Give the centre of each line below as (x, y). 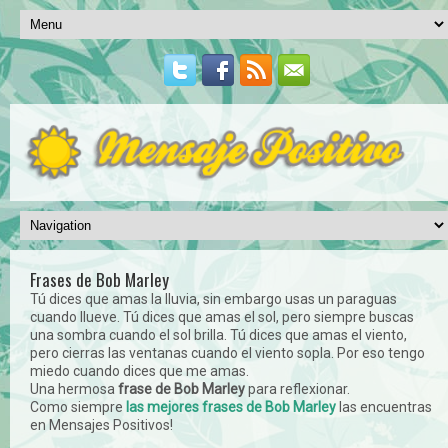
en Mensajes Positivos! (101, 424)
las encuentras (384, 406)
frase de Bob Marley (181, 388)
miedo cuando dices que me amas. (139, 370)
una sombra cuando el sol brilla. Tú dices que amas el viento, (218, 334)
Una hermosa (74, 388)
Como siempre (78, 406)
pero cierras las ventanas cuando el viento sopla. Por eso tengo (227, 352)
